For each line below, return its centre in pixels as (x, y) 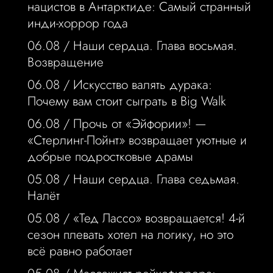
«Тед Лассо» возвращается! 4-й (159, 218)
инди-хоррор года (77, 23)
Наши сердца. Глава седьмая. (156, 179)
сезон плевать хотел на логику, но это (130, 235)
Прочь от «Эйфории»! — (140, 124)
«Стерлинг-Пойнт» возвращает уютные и (137, 140)
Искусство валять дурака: (142, 85)
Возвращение (65, 62)
